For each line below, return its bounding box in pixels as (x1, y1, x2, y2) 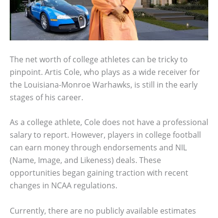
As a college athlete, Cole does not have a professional (10, 117, 208, 128)
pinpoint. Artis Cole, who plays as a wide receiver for (10, 66, 200, 77)
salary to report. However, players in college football (10, 129, 201, 141)
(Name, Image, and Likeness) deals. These (10, 155, 161, 166)
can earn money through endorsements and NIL (10, 142, 187, 153)
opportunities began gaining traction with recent (10, 167, 188, 179)
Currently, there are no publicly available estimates (10, 205, 196, 216)
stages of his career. (10, 91, 83, 103)
